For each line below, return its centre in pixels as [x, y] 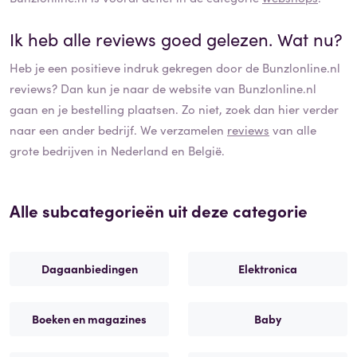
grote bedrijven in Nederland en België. [117, 151]
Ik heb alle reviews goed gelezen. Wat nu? [176, 39]
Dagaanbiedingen [89, 269]
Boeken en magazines [89, 319]
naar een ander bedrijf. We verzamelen [118, 130]
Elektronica [268, 269]
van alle [293, 130]
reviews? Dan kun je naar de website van [124, 88]
